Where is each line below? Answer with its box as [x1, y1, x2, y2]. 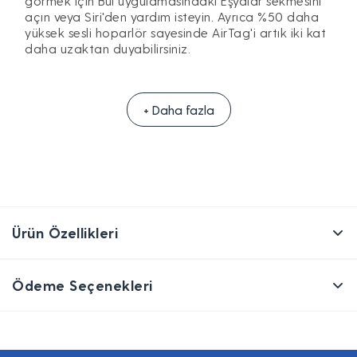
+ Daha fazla [143, 101, 214, 117]
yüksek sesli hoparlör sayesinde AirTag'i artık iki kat [25, 24, 326, 40]
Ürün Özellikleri [12, 223, 118, 241]
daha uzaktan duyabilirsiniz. [25, 40, 190, 56]
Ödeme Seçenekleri [12, 276, 153, 293]
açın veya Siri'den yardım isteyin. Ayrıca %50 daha [25, 8, 319, 24]
